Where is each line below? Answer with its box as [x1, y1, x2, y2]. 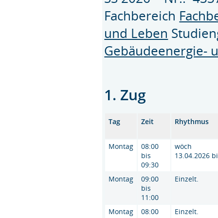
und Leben [104, 24, 168, 42]
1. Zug [104, 84, 146, 105]
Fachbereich [104, 6, 180, 24]
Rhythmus [175, 117, 209, 126]
